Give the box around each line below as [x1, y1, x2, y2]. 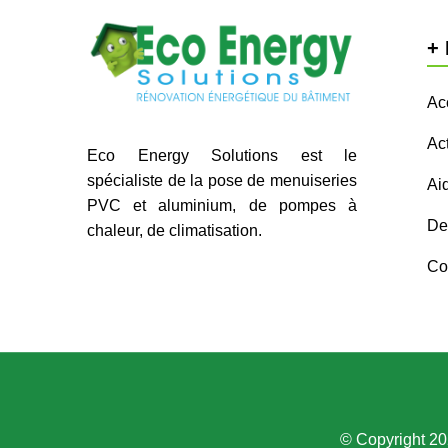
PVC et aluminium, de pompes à [87, 197, 357, 215]
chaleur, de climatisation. [87, 222, 262, 240]
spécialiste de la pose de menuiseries [87, 172, 357, 190]
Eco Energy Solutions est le [87, 147, 357, 165]
